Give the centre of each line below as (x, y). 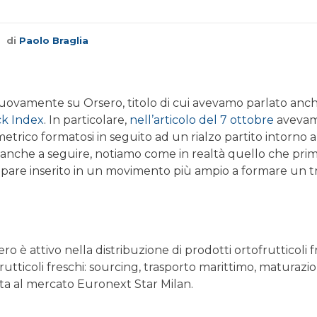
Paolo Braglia (54, 40)
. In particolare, (87, 120)
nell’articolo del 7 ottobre (202, 120)
